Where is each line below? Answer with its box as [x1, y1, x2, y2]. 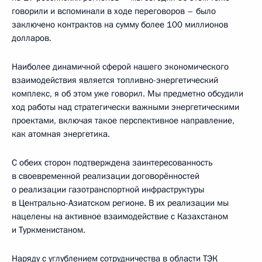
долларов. [12, 32, 51, 44]
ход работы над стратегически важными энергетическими [12, 101, 239, 113]
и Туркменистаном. [12, 224, 85, 236]
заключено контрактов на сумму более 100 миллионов [12, 19, 228, 30]
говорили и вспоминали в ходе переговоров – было [12, 5, 216, 17]
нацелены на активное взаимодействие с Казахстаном [12, 211, 228, 222]
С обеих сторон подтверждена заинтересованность [12, 157, 213, 168]
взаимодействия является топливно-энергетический [12, 74, 218, 86]
